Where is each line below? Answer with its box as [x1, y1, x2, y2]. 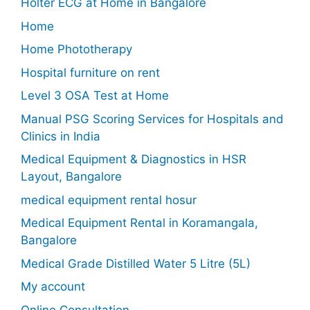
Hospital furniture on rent [21, 65, 160, 80]
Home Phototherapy [21, 42, 132, 56]
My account [21, 280, 85, 293]
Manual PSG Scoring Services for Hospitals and [21, 111, 284, 126]
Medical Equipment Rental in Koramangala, [21, 216, 258, 230]
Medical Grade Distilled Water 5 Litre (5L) [21, 256, 250, 271]
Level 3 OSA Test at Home [21, 89, 169, 102]
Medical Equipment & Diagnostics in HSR [21, 152, 246, 166]
